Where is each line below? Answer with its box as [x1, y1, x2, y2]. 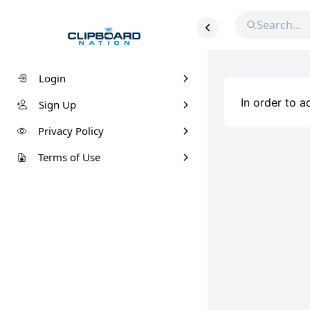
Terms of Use [38, 150, 100, 165]
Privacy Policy [38, 124, 104, 138]
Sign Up [39, 98, 76, 112]
